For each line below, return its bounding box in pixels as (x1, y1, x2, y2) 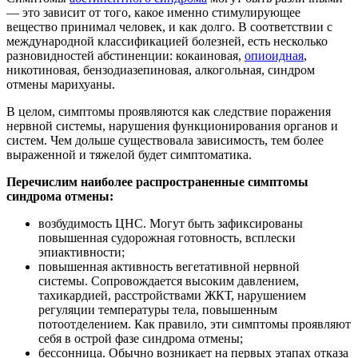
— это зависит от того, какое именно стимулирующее (6, 6, 300, 20)
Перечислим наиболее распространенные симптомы (6, 175, 308, 189)
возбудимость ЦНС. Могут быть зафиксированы (38, 217, 303, 231)
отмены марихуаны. (6, 78, 115, 92)
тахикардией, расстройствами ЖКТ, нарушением (38, 288, 306, 303)
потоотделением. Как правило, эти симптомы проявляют (38, 317, 351, 332)
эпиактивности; (38, 245, 125, 260)
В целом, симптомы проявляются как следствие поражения (6, 105, 331, 119)
